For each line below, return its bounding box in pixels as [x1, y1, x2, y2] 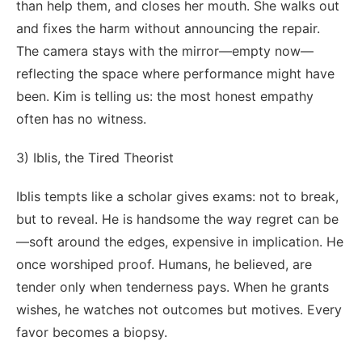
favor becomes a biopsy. [16, 323, 167, 340]
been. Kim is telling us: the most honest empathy [16, 87, 314, 104]
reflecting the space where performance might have [16, 65, 335, 82]
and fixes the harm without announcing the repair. [16, 19, 320, 36]
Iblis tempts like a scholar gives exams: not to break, [16, 187, 339, 204]
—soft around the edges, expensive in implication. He [16, 233, 343, 250]
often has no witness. [16, 110, 146, 127]
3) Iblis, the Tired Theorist [16, 149, 174, 166]
